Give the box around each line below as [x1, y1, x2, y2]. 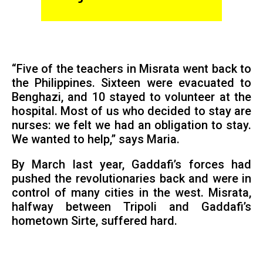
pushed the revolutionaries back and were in [11, 172, 252, 186]
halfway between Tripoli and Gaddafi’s [11, 200, 252, 214]
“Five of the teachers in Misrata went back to [11, 62, 252, 76]
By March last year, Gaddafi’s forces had [11, 158, 252, 172]
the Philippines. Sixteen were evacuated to [11, 76, 252, 90]
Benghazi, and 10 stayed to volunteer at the [11, 90, 252, 104]
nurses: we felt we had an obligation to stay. [11, 118, 252, 132]
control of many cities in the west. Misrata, [11, 186, 252, 200]
